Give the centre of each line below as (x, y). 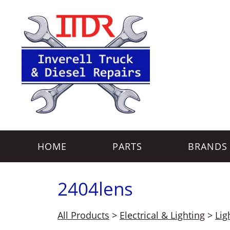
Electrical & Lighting (162, 215)
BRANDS (207, 146)
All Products (83, 215)
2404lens (95, 188)
